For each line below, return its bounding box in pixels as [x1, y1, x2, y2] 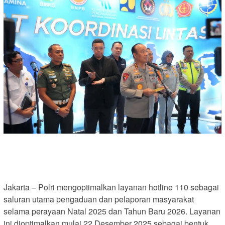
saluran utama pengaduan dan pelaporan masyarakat [4, 193, 194, 205]
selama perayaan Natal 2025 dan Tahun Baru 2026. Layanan [4, 205, 220, 217]
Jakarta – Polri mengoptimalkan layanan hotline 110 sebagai [4, 181, 219, 193]
